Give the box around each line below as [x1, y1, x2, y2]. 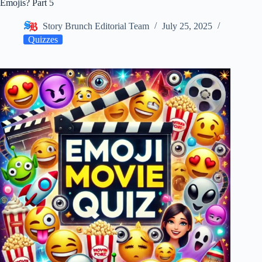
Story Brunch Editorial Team [43, 21, 149, 32]
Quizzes [28, 35, 58, 44]
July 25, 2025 [162, 21, 212, 32]
